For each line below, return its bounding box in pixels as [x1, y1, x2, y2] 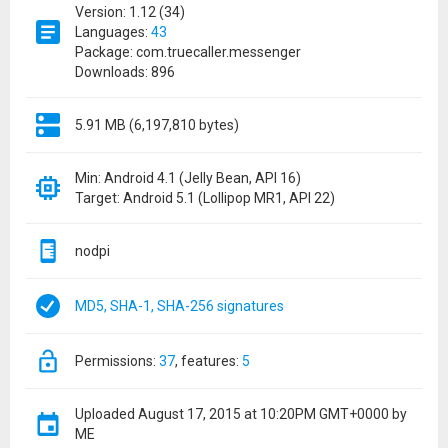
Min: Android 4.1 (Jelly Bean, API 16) [75, 170, 301, 186]
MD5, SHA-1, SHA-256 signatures [75, 298, 284, 314]
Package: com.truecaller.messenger [75, 44, 301, 60]
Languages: [75, 24, 151, 40]
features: [181, 353, 242, 369]
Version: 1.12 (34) [75, 4, 185, 20]
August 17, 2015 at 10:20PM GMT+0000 [138, 406, 389, 422]
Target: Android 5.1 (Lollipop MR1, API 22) [75, 190, 335, 206]
